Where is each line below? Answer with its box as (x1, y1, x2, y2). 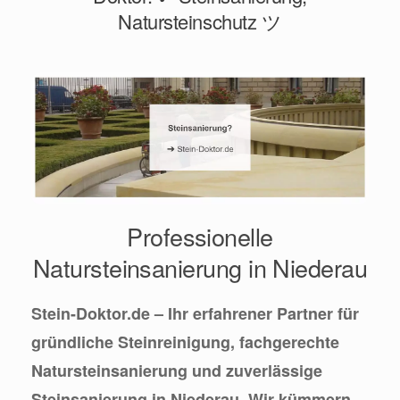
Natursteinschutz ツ (118, 7, 282, 35)
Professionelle (127, 219, 273, 254)
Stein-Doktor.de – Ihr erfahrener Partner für (31, 302, 359, 326)
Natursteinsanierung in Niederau (32, 250, 368, 286)
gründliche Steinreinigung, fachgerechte (31, 330, 339, 354)
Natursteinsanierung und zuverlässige (31, 359, 322, 383)
